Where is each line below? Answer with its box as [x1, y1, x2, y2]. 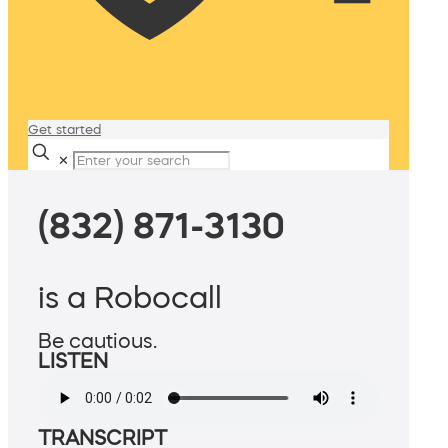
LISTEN [38, 351, 108, 372]
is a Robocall [38, 282, 222, 313]
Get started [28, 123, 101, 136]
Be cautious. [38, 331, 157, 352]
